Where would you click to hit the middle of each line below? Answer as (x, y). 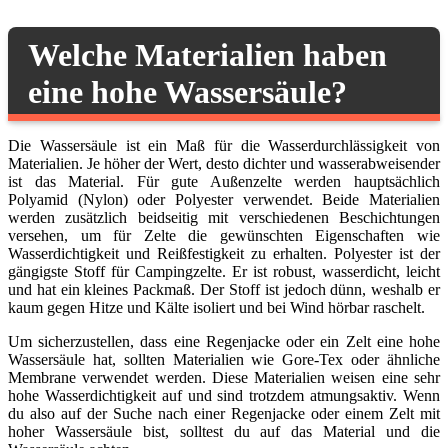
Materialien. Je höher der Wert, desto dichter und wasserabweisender (224, 163)
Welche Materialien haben (207, 54)
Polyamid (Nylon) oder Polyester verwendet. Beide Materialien (224, 199)
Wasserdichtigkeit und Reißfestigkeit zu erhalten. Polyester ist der (224, 253)
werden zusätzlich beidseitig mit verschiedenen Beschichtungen (224, 217)
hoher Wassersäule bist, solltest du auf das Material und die (224, 431)
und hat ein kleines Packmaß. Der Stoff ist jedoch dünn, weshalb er (224, 289)
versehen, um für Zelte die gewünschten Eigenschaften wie (224, 235)
